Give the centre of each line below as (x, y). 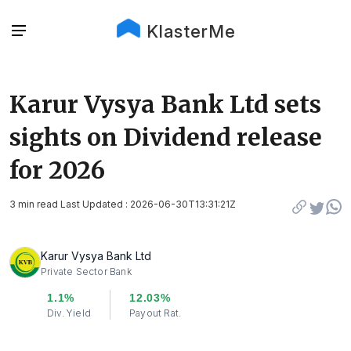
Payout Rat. (156, 313)
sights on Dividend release (166, 137)
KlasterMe (191, 31)
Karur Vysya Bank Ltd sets (165, 104)
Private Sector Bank (86, 271)
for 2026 (57, 170)
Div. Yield (69, 313)
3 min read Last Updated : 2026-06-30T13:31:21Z (123, 204)
